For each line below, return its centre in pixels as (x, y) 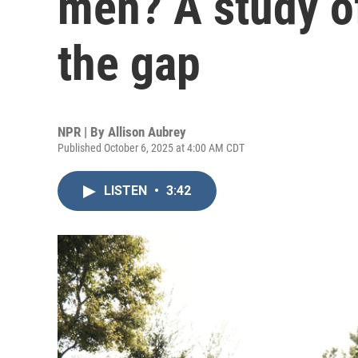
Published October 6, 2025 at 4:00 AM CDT (151, 148)
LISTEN (127, 191)
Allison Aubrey (147, 132)
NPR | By (83, 132)
